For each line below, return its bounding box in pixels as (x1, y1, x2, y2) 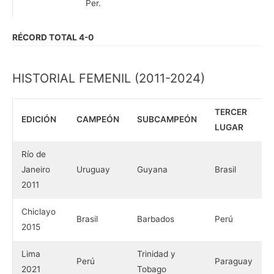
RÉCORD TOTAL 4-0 (12, 32, 94, 42)
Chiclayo (21, 206, 56, 217)
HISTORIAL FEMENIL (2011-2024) (12, 70, 205, 86)
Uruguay (76, 164, 110, 174)
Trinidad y (136, 248, 176, 259)
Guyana (136, 164, 168, 174)
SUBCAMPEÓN (136, 114, 197, 124)
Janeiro (21, 164, 50, 174)
